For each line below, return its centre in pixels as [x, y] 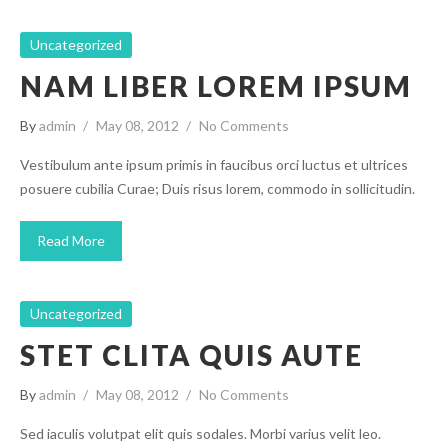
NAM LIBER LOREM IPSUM [216, 86]
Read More [71, 240]
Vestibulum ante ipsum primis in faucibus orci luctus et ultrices [214, 164]
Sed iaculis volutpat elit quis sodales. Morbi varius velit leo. [200, 433]
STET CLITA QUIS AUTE [191, 355]
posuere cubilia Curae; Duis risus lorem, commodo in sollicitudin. [217, 188]
